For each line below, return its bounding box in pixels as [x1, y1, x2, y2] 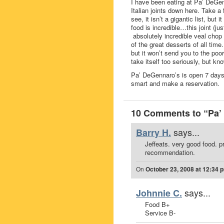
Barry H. [136, 126, 171, 139]
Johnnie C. [136, 186, 182, 199]
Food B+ [145, 199, 170, 209]
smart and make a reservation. [131, 78, 219, 88]
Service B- [145, 208, 175, 217]
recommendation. [145, 147, 195, 157]
